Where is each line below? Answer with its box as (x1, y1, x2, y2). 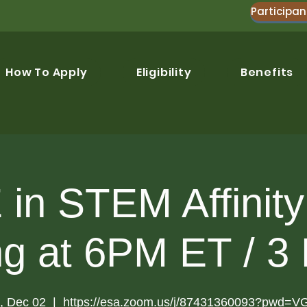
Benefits (240, 64, 294, 80)
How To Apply (5, 64, 88, 80)
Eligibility (136, 64, 192, 80)
